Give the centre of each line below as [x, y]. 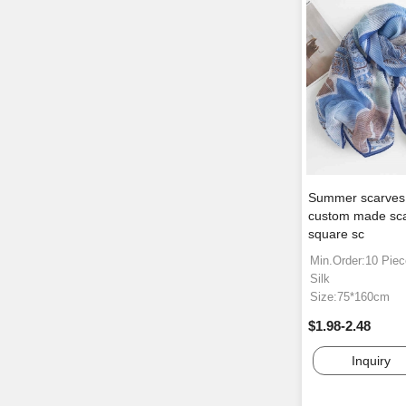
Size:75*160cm [350, 297]
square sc [336, 234]
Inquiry [371, 361]
